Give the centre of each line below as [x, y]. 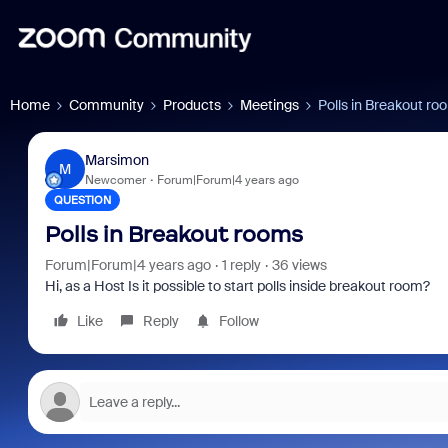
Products [192, 105]
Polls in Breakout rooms [173, 234]
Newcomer [115, 179]
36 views [299, 265]
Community [106, 105]
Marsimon [116, 159]
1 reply [241, 265]
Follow [238, 321]
